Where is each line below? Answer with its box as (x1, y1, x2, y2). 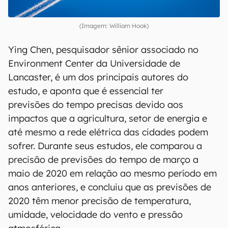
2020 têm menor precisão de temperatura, (8, 194, 191, 207)
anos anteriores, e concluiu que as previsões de (8, 181, 211, 193)
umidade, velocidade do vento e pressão (8, 208, 183, 220)
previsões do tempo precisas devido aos (8, 98, 183, 110)
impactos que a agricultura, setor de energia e (8, 112, 207, 124)
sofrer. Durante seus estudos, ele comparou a (8, 139, 202, 152)
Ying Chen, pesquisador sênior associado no (8, 43, 198, 55)
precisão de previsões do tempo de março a (8, 153, 198, 165)
